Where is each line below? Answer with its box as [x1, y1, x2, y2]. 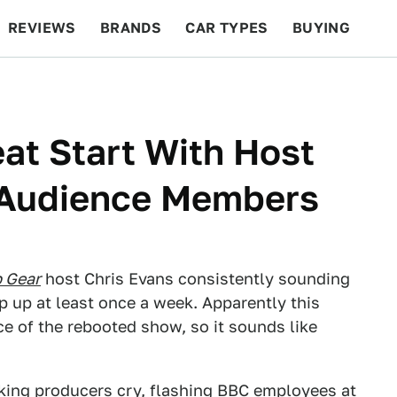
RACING [147, 76, 206, 93]
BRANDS [99, 19, 162, 36]
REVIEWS [8, 19, 76, 36]
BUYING [292, 19, 351, 36]
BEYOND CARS [18, 76, 124, 93]
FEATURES [293, 76, 372, 93]
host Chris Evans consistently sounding [41, 269, 350, 288]
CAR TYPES [185, 19, 269, 36]
